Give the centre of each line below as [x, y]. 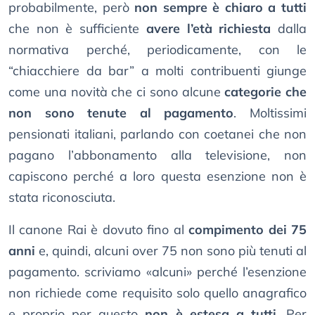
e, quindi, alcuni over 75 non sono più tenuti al [171, 251]
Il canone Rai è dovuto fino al [99, 230]
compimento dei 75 [248, 230]
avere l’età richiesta [208, 29]
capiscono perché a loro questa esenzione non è [157, 176]
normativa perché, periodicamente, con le [157, 50]
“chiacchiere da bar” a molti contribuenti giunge [157, 71]
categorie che [265, 92]
